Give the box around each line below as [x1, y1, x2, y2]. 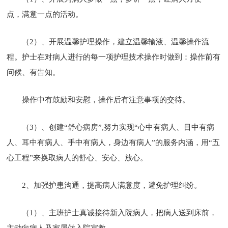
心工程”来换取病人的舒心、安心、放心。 [7, 153, 148, 162]
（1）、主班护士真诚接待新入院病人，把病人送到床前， [22, 208, 217, 217]
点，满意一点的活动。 [7, 10, 83, 18]
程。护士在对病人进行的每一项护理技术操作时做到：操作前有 [7, 52, 221, 61]
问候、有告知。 [7, 68, 61, 76]
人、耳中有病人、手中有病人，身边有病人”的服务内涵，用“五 [7, 138, 220, 147]
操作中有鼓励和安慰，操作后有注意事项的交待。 [22, 95, 190, 104]
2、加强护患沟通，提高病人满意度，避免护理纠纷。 [22, 181, 202, 189]
